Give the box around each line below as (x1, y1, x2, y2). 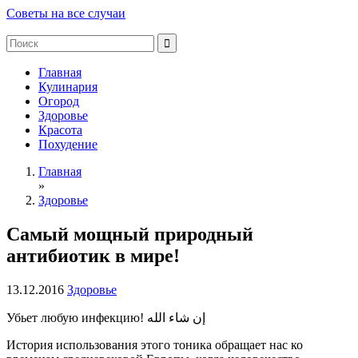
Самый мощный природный (6, 223, 253, 245)
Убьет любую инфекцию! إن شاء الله (147, 310, 205, 324)
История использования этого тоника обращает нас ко (6, 337, 303, 352)
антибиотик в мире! (6, 245, 180, 266)
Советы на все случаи (6, 6, 125, 20)
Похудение (38, 137, 97, 151)
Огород (38, 94, 79, 108)
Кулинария (38, 80, 97, 93)
